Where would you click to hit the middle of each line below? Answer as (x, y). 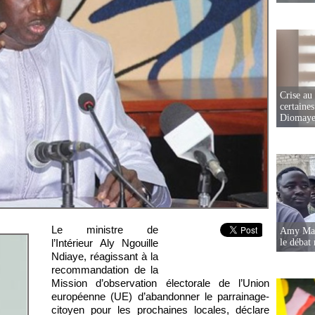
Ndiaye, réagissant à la (105, 257)
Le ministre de (105, 230)
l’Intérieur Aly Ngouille (105, 243)
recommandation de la (105, 270)
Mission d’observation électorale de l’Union (160, 283)
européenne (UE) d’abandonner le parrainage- (160, 297)
